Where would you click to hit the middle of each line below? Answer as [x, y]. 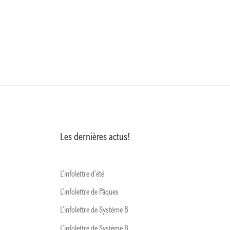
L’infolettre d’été [82, 174]
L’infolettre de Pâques [89, 192]
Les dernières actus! [95, 137]
